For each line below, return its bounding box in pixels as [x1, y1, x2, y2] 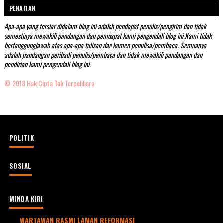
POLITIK [9, 132, 34, 143]
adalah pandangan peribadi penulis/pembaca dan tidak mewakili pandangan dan [4, 49, 202, 60]
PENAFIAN [9, 3, 36, 12]
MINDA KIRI [9, 193, 43, 204]
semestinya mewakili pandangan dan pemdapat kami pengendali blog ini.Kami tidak [4, 30, 212, 41]
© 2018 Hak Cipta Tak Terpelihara [4, 77, 94, 88]
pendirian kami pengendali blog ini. [4, 58, 91, 69]
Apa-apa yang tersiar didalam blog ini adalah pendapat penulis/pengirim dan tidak [4, 20, 206, 31]
